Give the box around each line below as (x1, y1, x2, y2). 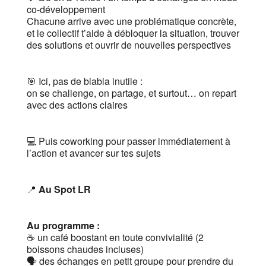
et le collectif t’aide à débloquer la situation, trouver (26, 26, 239, 40)
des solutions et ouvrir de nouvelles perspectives (26, 38, 231, 52)
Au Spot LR (38, 182, 91, 197)
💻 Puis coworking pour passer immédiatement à (26, 134, 230, 148)
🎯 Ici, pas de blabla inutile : (26, 74, 142, 88)
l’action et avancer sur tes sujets (26, 146, 161, 160)
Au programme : (26, 218, 100, 233)
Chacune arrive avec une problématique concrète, (26, 14, 236, 28)
